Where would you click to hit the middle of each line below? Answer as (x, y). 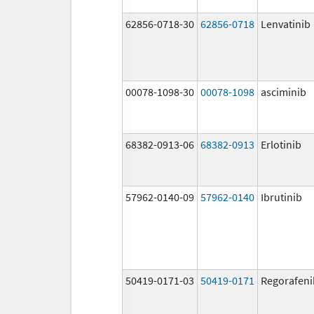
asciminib (284, 91)
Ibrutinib (281, 197)
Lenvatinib (286, 23)
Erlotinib (281, 144)
